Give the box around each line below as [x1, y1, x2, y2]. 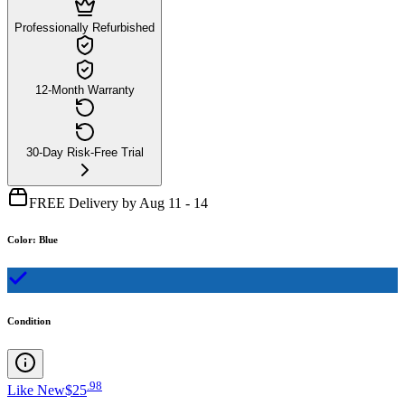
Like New [7, 382, 65, 398]
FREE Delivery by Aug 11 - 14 [29, 194, 208, 211]
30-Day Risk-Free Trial [25, 145, 144, 159]
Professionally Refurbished [14, 20, 155, 34]
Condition [7, 315, 51, 326]
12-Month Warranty [34, 82, 135, 97]
